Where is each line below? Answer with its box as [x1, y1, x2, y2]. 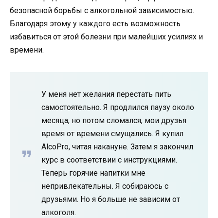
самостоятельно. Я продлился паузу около [41, 102, 194, 112]
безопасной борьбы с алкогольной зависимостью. [10, 5, 194, 15]
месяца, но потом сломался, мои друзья [41, 115, 186, 125]
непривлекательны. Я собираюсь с [41, 181, 168, 191]
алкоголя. [41, 207, 76, 217]
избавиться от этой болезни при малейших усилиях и [10, 32, 203, 41]
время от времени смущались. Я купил [41, 128, 183, 138]
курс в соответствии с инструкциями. [41, 155, 177, 164]
